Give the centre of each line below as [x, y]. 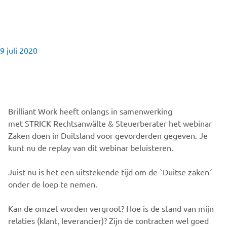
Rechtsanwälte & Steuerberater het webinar [133, 123]
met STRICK [30, 123]
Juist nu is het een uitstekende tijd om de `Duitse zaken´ [110, 172]
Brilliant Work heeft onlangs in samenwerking [90, 111]
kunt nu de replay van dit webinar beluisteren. [91, 147]
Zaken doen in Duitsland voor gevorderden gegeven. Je [108, 135]
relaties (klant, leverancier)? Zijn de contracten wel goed [108, 220]
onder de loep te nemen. [53, 184]
